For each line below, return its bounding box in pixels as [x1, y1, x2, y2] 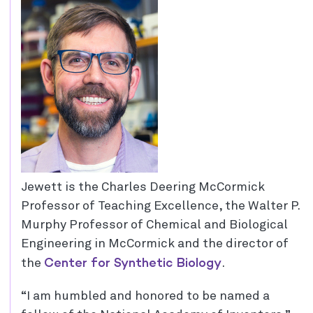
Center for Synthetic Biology [44, 255, 221, 270]
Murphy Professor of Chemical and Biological [21, 219, 288, 231]
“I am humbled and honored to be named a [21, 290, 270, 303]
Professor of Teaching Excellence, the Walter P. [21, 200, 300, 212]
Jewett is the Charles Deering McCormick [21, 181, 265, 194]
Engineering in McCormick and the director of [21, 238, 289, 250]
